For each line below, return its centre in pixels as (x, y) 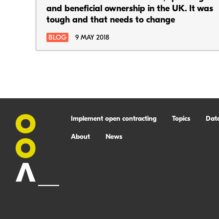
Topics (181, 119)
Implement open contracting (113, 119)
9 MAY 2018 (92, 38)
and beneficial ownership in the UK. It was (130, 9)
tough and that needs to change (111, 20)
